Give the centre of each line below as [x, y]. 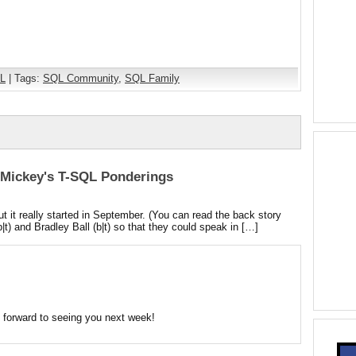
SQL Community [81, 78]
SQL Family [152, 78]
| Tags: [24, 78]
